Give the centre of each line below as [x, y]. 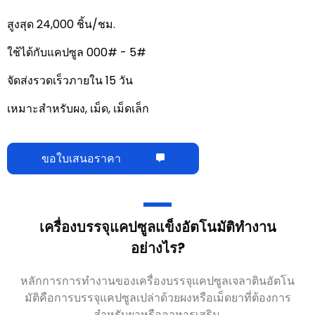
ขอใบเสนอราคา [81, 158]
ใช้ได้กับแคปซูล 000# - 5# [77, 52]
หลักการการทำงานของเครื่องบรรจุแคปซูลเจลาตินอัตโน [157, 281]
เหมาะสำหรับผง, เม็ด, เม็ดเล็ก [78, 108]
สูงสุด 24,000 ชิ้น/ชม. [61, 24]
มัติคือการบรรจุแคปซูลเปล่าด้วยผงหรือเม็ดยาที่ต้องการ [157, 297]
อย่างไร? [157, 248]
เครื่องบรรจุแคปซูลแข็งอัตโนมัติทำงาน [157, 227]
